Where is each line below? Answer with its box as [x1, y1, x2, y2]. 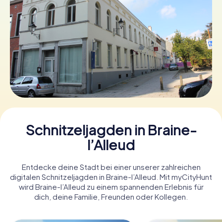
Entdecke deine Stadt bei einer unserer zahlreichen [21, 162, 201, 171]
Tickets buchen [84, 25, 138, 35]
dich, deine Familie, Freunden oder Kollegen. [34, 191, 188, 201]
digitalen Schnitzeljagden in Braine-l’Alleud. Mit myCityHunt [10, 171, 212, 181]
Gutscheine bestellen [73, 61, 149, 71]
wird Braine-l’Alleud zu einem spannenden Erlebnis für [18, 181, 204, 191]
